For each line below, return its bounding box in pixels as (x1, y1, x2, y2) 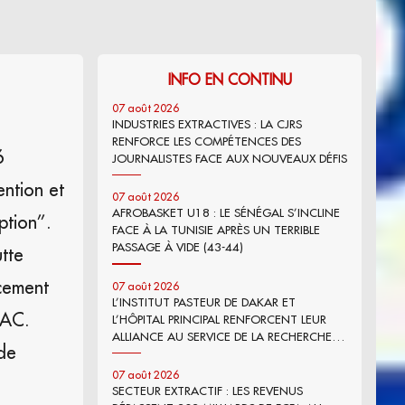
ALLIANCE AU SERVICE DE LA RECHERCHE (112, 328, 332, 344)
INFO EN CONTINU (167, 70, 292, 89)
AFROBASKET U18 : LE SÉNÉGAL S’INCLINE (112, 205, 340, 221)
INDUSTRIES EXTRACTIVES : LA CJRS (112, 116, 302, 131)
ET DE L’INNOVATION (112, 345, 227, 361)
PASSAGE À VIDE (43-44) (112, 240, 243, 255)
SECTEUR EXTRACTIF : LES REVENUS (112, 383, 303, 399)
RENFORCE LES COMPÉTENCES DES (112, 133, 301, 148)
